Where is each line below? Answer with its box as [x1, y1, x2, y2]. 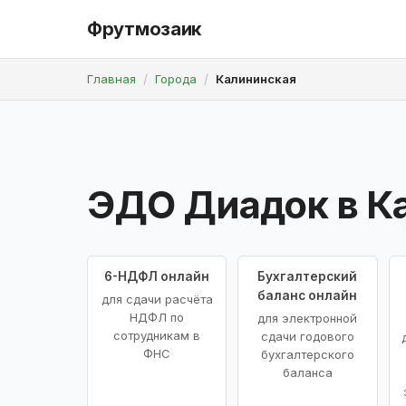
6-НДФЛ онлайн [104, 268, 210, 284]
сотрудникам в [113, 327, 201, 343]
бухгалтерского [260, 346, 354, 362]
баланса [282, 364, 333, 380]
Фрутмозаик [87, 18, 201, 40]
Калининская [216, 72, 296, 86]
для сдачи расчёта [101, 291, 213, 306]
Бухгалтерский [257, 268, 358, 284]
